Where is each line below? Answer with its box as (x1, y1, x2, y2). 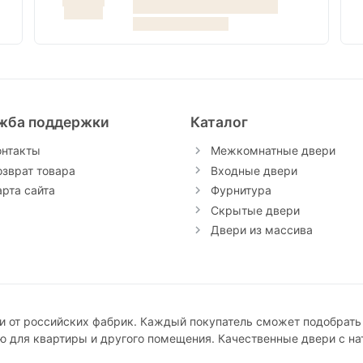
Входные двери (210, 163, 297, 177)
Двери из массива (210, 223, 313, 237)
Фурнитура (210, 183, 271, 198)
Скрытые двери (210, 203, 300, 217)
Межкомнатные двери (210, 143, 335, 158)
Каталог (190, 113, 248, 131)
